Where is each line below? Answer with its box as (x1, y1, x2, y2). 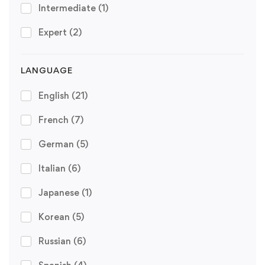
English (38, 90, 72, 101)
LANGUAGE (21, 65, 73, 75)
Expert (38, 27, 69, 38)
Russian (38, 235, 73, 247)
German (38, 138, 76, 150)
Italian (38, 163, 68, 174)
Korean (38, 211, 72, 222)
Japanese (38, 187, 82, 198)
